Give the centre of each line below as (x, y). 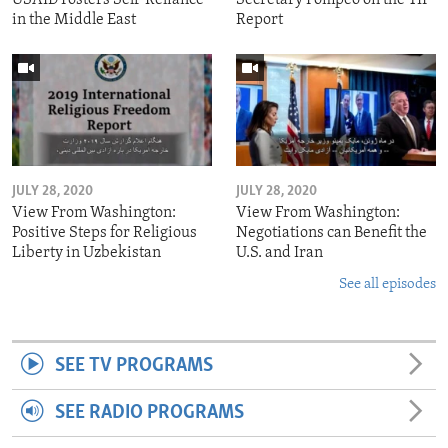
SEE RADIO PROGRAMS (149, 413)
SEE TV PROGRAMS (133, 366)
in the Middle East (74, 19)
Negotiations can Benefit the (331, 233)
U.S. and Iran (279, 253)
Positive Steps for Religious (104, 233)
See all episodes (387, 285)
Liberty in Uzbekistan (86, 253)
